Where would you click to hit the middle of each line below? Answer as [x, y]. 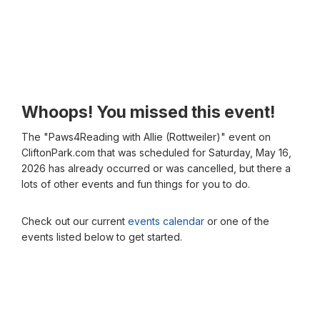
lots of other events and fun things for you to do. [136, 184]
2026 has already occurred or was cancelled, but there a [156, 168]
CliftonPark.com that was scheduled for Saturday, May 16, [156, 152]
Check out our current [75, 221]
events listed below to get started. [102, 237]
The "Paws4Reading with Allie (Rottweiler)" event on [146, 137]
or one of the [237, 221]
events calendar [166, 221]
